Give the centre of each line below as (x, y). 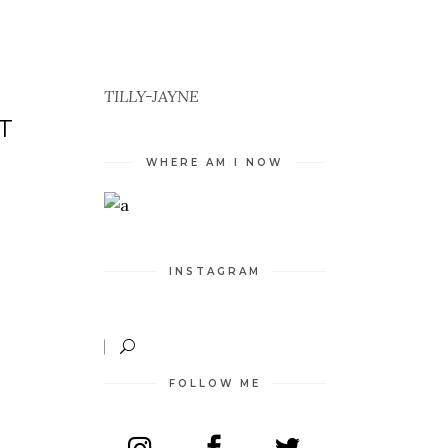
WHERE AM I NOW (215, 162)
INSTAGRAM (214, 271)
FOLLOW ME (214, 383)
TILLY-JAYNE (151, 96)
